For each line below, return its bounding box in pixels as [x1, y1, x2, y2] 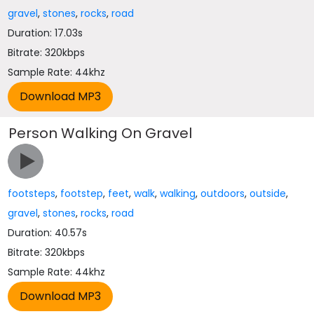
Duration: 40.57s [8, 226, 88, 240]
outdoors [200, 186, 245, 200]
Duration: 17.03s [8, 26, 83, 40]
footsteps [8, 186, 56, 200]
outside [250, 186, 287, 200]
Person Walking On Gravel [8, 123, 193, 143]
